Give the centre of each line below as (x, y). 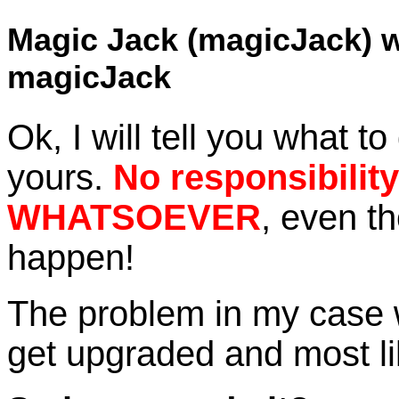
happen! (71, 258)
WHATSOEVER (134, 218)
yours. (55, 178)
